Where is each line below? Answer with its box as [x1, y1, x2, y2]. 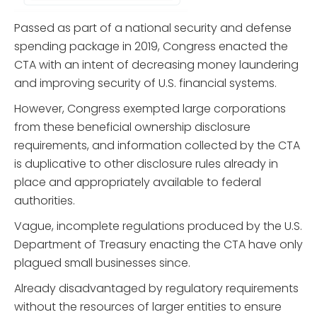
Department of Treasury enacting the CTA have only [14, 236, 303, 253]
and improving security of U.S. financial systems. [14, 75, 277, 92]
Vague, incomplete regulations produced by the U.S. [14, 218, 302, 235]
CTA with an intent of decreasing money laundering [14, 57, 299, 74]
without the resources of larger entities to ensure [14, 299, 282, 316]
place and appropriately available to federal [14, 174, 261, 191]
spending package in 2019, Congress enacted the [14, 38, 288, 55]
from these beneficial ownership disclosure [14, 119, 250, 136]
